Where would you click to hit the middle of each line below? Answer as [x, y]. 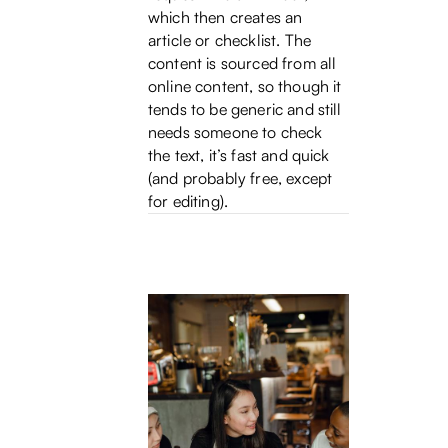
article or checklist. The [230, 39]
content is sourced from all [242, 62]
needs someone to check [235, 131]
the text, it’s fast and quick [239, 154]
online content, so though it [245, 85]
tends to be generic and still [245, 108]
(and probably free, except [240, 177]
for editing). [188, 200]
